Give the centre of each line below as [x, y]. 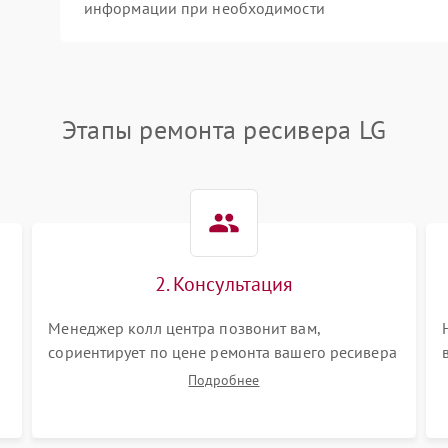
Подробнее [224, 380]
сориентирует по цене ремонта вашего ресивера [222, 352]
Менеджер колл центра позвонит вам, [184, 328]
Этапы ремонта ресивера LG [224, 129]
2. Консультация [224, 284]
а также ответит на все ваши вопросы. [183, 376]
